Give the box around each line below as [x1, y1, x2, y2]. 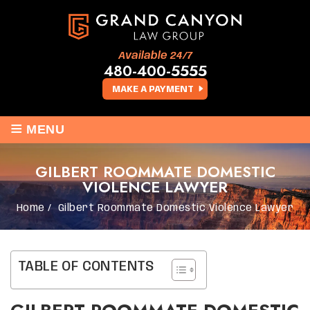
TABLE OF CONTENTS [18, 259, 154, 274]
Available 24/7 [118, 50, 192, 62]
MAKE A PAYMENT [112, 84, 194, 94]
